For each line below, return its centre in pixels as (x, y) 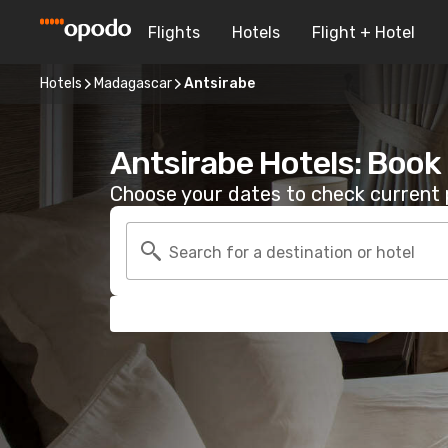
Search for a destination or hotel (292, 252)
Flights (174, 32)
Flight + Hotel (363, 32)
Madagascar (133, 83)
